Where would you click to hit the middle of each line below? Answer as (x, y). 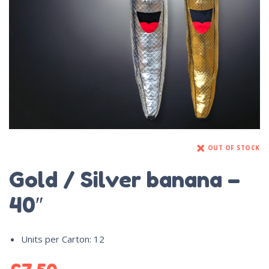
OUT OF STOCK (234, 148)
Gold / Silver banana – (125, 179)
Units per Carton (55, 239)
